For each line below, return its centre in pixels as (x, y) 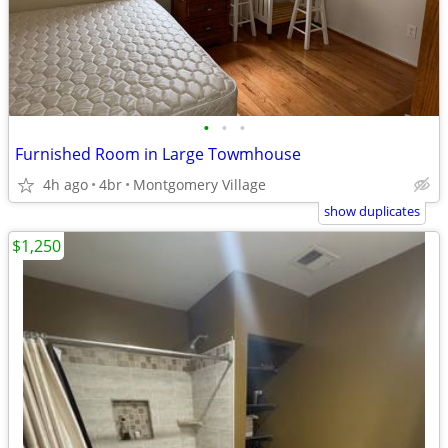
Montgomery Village (199, 184)
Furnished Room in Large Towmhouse (158, 154)
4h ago (65, 184)
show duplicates (372, 211)
